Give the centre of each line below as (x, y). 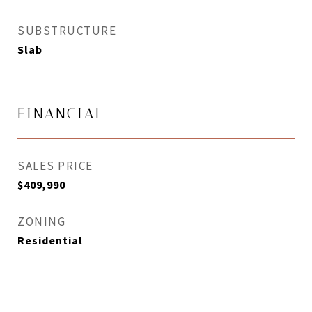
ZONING (41, 221)
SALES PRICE (55, 166)
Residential (50, 240)
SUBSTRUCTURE (67, 31)
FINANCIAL (61, 114)
